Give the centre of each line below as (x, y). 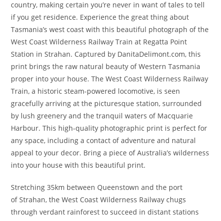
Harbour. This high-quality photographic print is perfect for (109, 128)
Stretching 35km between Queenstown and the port (97, 187)
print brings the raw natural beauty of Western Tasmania (106, 66)
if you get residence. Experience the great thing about (100, 17)
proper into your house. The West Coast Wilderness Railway (110, 79)
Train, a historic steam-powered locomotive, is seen (96, 91)
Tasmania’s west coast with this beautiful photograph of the (110, 29)
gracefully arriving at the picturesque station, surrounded (107, 103)
